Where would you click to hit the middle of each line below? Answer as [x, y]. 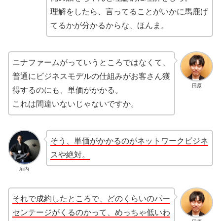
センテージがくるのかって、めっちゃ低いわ [91, 213]
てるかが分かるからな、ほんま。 [109, 26]
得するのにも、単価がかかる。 [68, 90]
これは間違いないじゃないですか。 [75, 104]
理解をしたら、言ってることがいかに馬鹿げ [129, 12]
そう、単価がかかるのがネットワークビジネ [129, 141]
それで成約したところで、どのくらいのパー [91, 199]
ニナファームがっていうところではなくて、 [91, 63]
